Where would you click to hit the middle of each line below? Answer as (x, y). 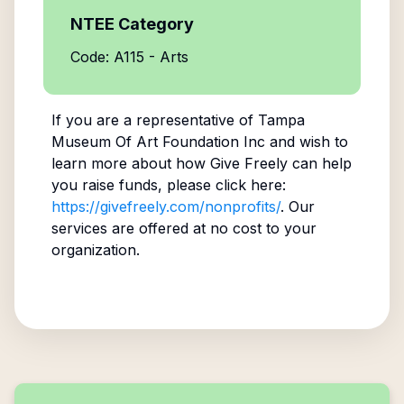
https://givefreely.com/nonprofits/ (165, 207)
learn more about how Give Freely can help (201, 163)
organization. (95, 250)
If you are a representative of (154, 120)
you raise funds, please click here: (168, 185)
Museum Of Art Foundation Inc (158, 142)
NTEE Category (132, 24)
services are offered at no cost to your (184, 228)
